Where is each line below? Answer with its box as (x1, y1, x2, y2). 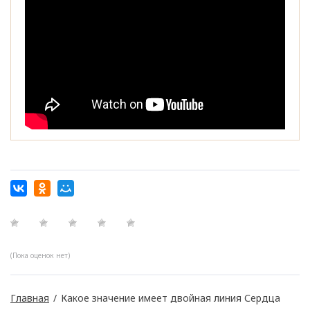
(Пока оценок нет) (10, 250, 70, 261)
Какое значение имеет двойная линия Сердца (61, 291, 280, 305)
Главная (10, 291, 49, 305)
